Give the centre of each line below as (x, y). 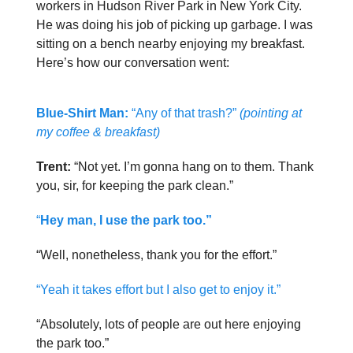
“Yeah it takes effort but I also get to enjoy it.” (158, 290)
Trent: (54, 167)
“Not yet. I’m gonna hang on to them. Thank (192, 167)
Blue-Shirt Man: (82, 113)
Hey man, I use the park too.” (126, 220)
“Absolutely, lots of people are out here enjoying (169, 324)
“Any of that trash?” (184, 113)
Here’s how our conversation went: (133, 63)
